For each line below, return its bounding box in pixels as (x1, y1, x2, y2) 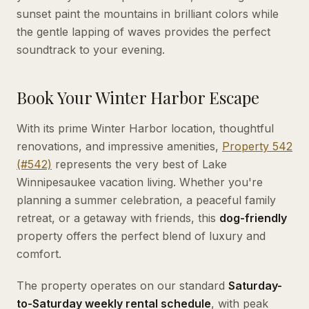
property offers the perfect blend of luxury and (17, 228, 266, 243)
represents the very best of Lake (52, 157, 227, 171)
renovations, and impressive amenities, (17, 139, 222, 153)
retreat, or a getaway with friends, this (17, 210, 219, 225)
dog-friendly (219, 210, 287, 225)
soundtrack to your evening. (17, 42, 165, 57)
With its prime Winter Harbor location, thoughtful (17, 121, 274, 135)
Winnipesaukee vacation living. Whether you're (17, 175, 263, 189)
